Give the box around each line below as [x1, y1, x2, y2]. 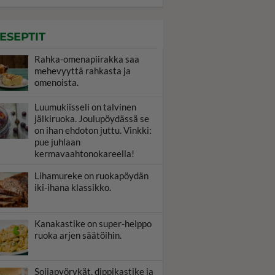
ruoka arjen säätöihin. [34, 230, 122, 241]
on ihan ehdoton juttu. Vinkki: [34, 125, 152, 136]
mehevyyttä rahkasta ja [34, 65, 131, 76]
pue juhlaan [34, 136, 80, 147]
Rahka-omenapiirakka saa [34, 53, 139, 64]
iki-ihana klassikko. [34, 182, 111, 193]
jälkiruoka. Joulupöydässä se [34, 113, 149, 124]
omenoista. [34, 77, 79, 88]
